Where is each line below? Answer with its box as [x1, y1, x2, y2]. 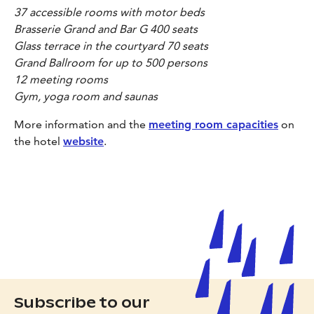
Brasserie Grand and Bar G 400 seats [14, 22, 198, 36]
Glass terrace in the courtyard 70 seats [14, 39, 208, 53]
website [63, 134, 104, 148]
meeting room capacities [149, 117, 278, 131]
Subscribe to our [14, 293, 149, 312]
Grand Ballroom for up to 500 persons [14, 55, 207, 69]
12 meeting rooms [14, 72, 108, 86]
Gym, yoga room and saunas [14, 89, 158, 103]
